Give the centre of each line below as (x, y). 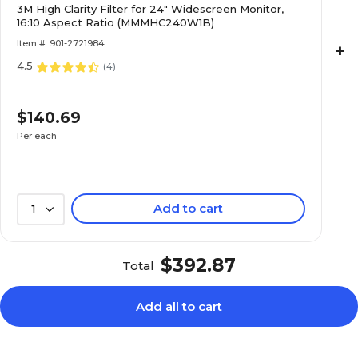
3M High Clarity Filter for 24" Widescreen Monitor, (151, 9)
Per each (37, 135)
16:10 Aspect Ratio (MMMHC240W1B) (116, 22)
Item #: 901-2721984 (61, 43)
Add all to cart (179, 306)
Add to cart (189, 208)
